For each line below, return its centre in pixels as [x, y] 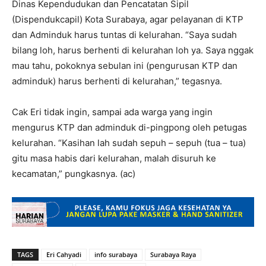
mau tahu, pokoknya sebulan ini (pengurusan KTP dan [125, 66]
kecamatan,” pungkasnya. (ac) [74, 174]
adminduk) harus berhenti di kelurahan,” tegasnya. [117, 81]
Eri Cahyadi [64, 254]
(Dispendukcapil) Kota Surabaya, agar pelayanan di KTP [128, 19]
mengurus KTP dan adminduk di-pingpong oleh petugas [129, 127]
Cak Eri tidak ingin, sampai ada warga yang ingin [112, 112]
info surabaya [116, 254]
